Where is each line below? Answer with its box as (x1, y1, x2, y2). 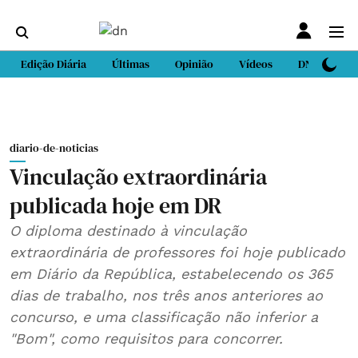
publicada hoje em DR (10, 190, 222, 221)
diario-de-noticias (10, 140, 98, 156)
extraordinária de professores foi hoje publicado (10, 244, 276, 261)
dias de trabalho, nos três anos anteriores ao (10, 287, 132, 304)
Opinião (175, 56, 213, 72)
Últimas (112, 56, 149, 72)
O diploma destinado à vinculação (10, 222, 247, 239)
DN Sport (298, 56, 342, 72)
